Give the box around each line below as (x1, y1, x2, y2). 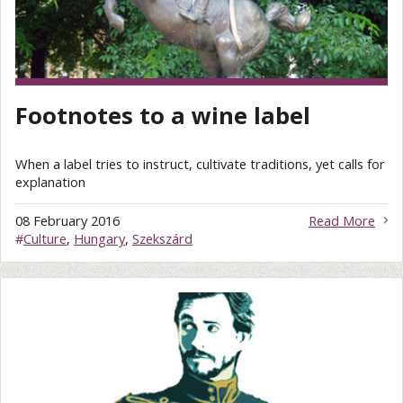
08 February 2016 (15, 211, 120, 230)
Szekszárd (132, 229, 193, 248)
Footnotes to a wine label (15, 99, 310, 131)
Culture (23, 229, 67, 248)
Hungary (74, 229, 125, 248)
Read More (309, 211, 375, 230)
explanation (15, 172, 85, 191)
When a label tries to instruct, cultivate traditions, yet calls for (15, 154, 385, 173)
